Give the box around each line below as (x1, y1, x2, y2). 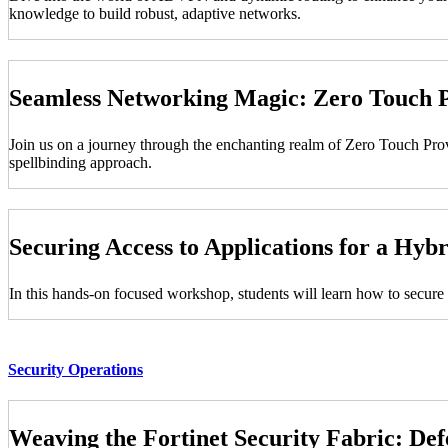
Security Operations (8, 360, 143, 378)
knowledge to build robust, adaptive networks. (9, 4, 301, 22)
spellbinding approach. (9, 153, 152, 171)
